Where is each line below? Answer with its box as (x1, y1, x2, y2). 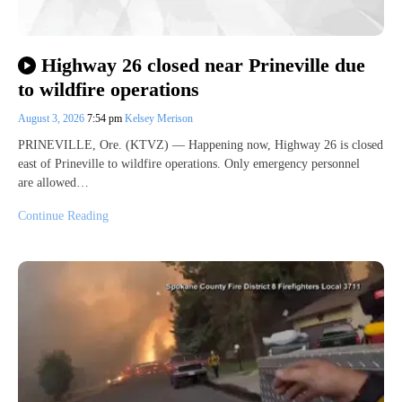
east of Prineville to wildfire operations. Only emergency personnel (18, 156, 360, 170)
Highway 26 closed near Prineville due (40, 54, 365, 77)
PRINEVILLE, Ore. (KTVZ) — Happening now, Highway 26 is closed (18, 137, 383, 152)
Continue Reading (18, 208, 109, 223)
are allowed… (18, 175, 89, 189)
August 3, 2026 (18, 111, 87, 125)
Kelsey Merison (125, 111, 193, 125)
